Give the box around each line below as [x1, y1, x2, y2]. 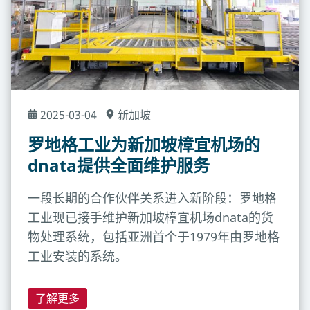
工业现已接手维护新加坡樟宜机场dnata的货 [28, 208, 273, 226]
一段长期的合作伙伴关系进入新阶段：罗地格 [28, 189, 277, 206]
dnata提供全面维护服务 [28, 153, 210, 176]
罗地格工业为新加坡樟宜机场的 [28, 132, 260, 156]
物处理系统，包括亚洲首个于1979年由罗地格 [28, 228, 280, 245]
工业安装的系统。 [28, 247, 127, 264]
